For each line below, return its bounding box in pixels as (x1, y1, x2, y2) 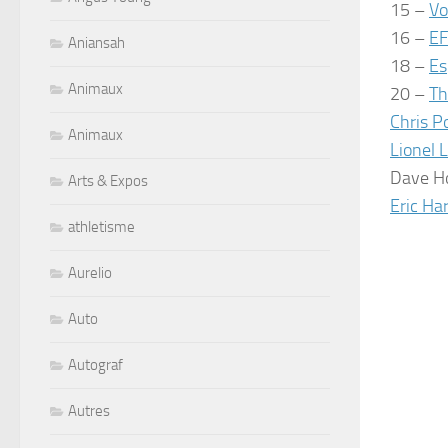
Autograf (68, 355, 123, 374)
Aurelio (68, 263, 112, 282)
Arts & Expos (68, 171, 148, 190)
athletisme (68, 217, 135, 236)
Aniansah (68, 33, 125, 52)
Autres (68, 401, 110, 420)
